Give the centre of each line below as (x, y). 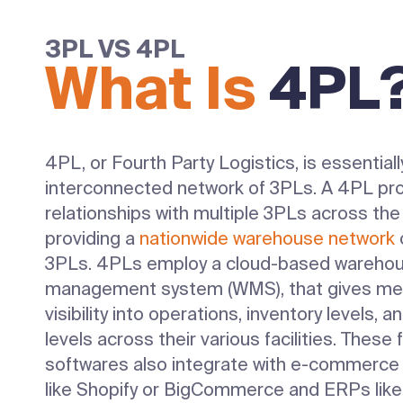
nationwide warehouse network (267, 239)
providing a (92, 239)
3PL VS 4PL (115, 49)
